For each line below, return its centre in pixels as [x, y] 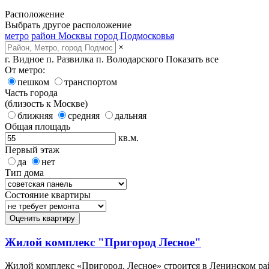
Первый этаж [32, 150]
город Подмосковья [134, 36]
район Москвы [62, 36]
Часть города [31, 93]
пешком [33, 82]
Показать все [192, 59]
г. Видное [24, 59]
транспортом [91, 82]
